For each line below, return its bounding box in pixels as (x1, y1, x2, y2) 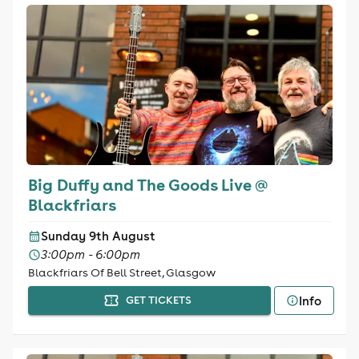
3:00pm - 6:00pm (40, 247, 140, 262)
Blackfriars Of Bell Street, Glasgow (27, 265, 216, 280)
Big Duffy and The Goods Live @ (27, 174, 268, 195)
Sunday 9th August (40, 228, 155, 244)
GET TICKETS (126, 293, 192, 307)
